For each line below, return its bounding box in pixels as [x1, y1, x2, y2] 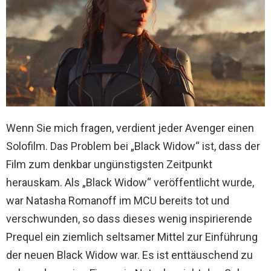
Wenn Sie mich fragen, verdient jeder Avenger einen [6, 121, 254, 134]
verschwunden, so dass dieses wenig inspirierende [6, 212, 252, 225]
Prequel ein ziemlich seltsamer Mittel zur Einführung [6, 230, 258, 243]
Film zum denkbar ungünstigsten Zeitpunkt [6, 157, 212, 171]
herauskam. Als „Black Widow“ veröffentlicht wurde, [6, 175, 254, 189]
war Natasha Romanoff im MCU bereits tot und [6, 194, 229, 207]
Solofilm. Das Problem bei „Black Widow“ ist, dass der [6, 139, 260, 152]
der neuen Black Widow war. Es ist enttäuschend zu [6, 248, 253, 261]
